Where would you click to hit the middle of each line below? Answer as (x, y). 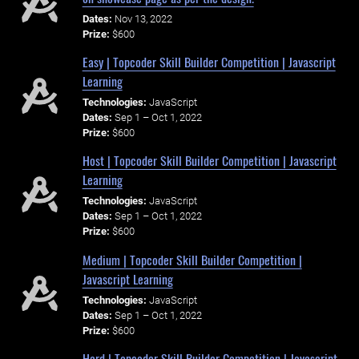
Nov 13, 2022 (143, 18)
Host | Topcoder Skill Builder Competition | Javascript (209, 161)
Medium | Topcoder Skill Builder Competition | (192, 259)
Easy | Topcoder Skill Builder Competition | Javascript (209, 62)
